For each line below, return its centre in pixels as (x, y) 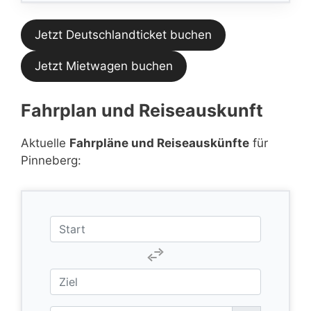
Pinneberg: (51, 160)
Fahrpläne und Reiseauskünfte (159, 143)
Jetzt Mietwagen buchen (104, 66)
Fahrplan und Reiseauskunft (142, 110)
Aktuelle (45, 143)
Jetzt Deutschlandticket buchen (123, 35)
